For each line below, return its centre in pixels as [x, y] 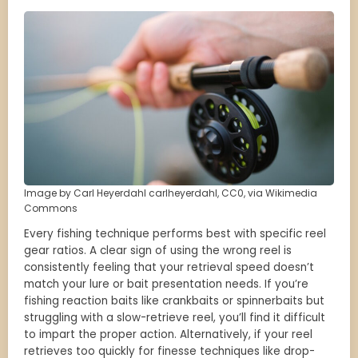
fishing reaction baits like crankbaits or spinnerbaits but [174, 301]
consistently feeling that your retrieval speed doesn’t [169, 268]
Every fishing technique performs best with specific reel [175, 234]
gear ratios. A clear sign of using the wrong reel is [158, 251]
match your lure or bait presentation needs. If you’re [166, 284]
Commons [51, 209]
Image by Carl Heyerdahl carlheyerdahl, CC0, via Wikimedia [171, 193]
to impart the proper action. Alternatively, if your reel [168, 335]
